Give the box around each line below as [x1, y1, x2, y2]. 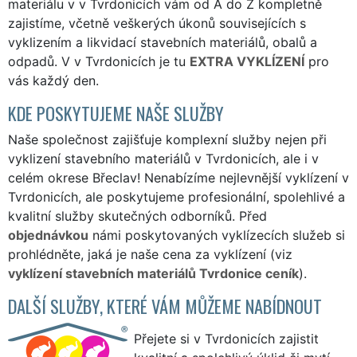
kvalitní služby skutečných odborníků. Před [8, 207, 267, 224]
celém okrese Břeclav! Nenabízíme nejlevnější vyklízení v [8, 169, 349, 186]
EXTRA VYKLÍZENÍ [190, 53, 304, 69]
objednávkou [8, 226, 88, 243]
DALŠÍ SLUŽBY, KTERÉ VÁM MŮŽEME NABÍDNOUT [8, 292, 322, 319]
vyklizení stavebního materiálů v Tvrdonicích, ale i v [8, 150, 319, 167]
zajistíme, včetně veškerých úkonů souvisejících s [8, 14, 306, 31]
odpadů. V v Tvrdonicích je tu [8, 53, 190, 69]
